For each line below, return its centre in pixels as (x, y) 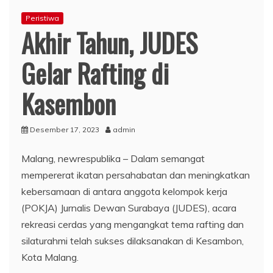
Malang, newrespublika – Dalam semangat (113, 158)
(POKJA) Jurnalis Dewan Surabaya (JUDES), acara (129, 207)
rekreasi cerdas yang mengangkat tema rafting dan (133, 224)
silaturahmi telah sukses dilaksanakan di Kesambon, (133, 240)
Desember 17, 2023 (65, 129)
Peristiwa (42, 18)
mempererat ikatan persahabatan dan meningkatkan (136, 175)
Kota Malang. (50, 257)
